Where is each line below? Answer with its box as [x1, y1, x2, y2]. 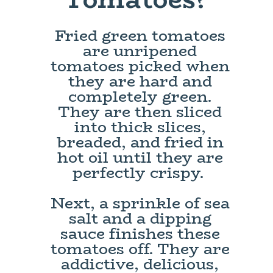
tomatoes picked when [50, 54, 230, 79]
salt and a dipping [68, 207, 211, 231]
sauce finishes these [60, 222, 220, 246]
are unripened [83, 39, 197, 63]
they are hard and [68, 69, 212, 94]
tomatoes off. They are [50, 237, 230, 261]
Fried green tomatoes [54, 24, 225, 48]
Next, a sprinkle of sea [50, 191, 230, 216]
